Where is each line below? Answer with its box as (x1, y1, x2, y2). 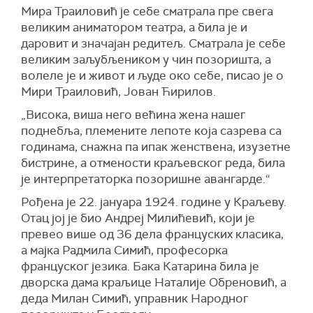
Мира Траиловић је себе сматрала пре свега (21, 3, 273, 20)
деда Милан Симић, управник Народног (21, 291, 248, 307)
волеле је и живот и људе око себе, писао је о (21, 68, 284, 84)
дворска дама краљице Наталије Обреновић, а (21, 275, 286, 291)
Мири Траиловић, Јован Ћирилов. (21, 84, 216, 100)
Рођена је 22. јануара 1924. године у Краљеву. (21, 194, 286, 210)
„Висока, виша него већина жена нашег (21, 107, 245, 123)
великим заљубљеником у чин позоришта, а (21, 52, 271, 68)
